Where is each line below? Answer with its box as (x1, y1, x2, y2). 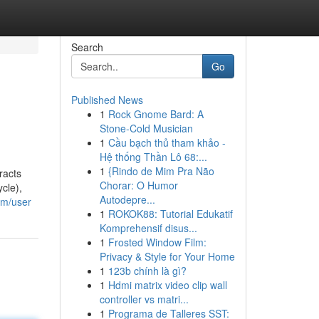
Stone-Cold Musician (99, 121, 193, 135)
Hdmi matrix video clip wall (108, 278, 227, 292)
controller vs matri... (99, 292, 189, 306)
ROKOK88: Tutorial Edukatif (108, 206, 233, 221)
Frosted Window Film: (108, 235, 206, 249)
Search (70, 40, 103, 54)
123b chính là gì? (108, 263, 187, 278)
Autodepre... (99, 192, 155, 206)
